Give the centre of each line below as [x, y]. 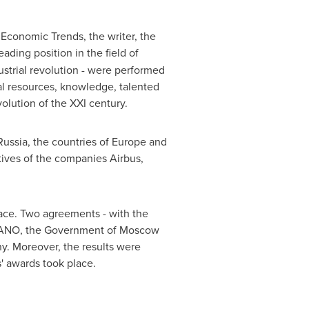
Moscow [139, 230]
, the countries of [69, 141]
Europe [129, 141]
